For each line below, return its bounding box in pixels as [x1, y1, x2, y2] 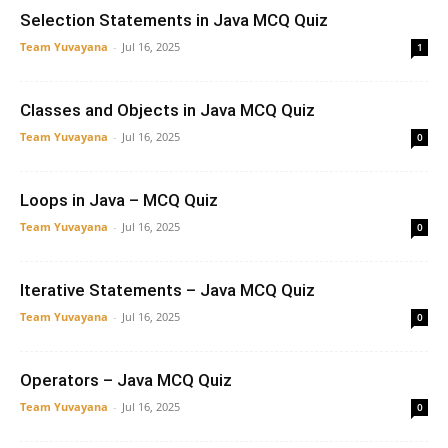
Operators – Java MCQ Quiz [20, 370, 232, 390]
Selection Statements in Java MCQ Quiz [20, 10, 328, 30]
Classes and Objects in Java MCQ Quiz [20, 100, 315, 120]
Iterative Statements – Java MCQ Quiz [20, 280, 315, 300]
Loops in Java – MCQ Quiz [20, 190, 218, 210]
